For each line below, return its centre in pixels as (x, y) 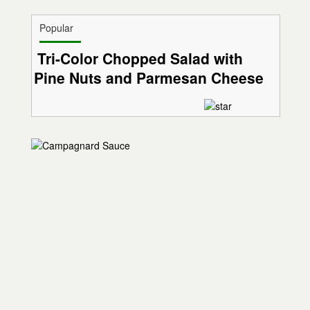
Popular (56, 28)
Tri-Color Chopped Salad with (140, 58)
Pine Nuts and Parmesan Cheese (149, 78)
